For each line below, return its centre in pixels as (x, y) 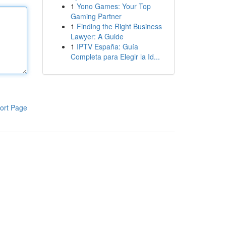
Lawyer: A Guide (97, 36)
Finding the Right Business (119, 26)
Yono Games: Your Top (114, 6)
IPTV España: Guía (107, 46)
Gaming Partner (96, 16)
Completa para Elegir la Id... (115, 56)
